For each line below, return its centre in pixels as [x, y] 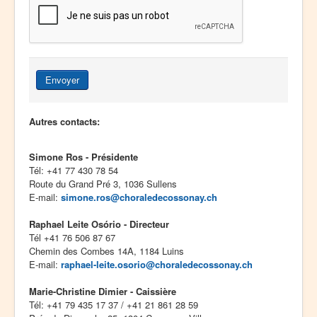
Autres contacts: [64, 122]
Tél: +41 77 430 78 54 [74, 171]
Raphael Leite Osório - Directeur [99, 224]
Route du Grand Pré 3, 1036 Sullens [103, 184]
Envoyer [62, 80]
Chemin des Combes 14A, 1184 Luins [106, 251]
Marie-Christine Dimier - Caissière [103, 292]
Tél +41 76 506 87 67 [72, 238]
